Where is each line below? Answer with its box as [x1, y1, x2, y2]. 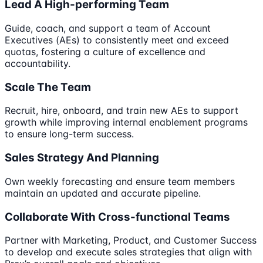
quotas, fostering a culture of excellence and [5, 46, 205, 58]
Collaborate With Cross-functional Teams [5, 210, 230, 224]
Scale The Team [5, 80, 91, 94]
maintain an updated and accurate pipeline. [5, 187, 201, 199]
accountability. [5, 58, 70, 69]
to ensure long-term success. [5, 128, 134, 140]
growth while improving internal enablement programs [5, 116, 248, 129]
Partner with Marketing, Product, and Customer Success [5, 234, 257, 247]
